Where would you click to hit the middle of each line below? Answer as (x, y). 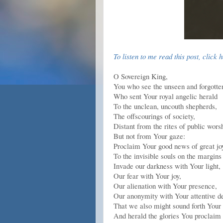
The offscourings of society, (154, 116)
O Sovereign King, (141, 76)
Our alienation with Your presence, (165, 186)
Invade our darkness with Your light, (167, 166)
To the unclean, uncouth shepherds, (165, 106)
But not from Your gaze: (149, 136)
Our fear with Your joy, (147, 176)
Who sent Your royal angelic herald (166, 96)
